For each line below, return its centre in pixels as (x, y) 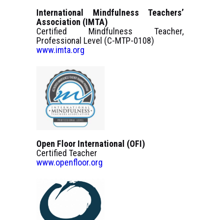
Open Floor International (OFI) (91, 144)
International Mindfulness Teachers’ (110, 13)
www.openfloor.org (69, 163)
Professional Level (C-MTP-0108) (95, 41)
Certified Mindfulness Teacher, (110, 31)
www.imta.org (60, 50)
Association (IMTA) (72, 22)
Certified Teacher (67, 153)
